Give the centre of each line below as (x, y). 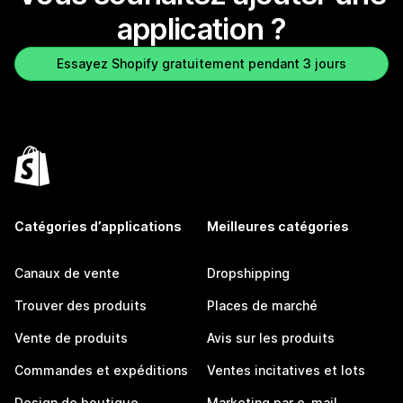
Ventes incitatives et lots (286, 370)
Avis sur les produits (271, 338)
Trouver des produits (81, 305)
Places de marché (262, 305)
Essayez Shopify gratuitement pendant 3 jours (201, 63)
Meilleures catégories (278, 226)
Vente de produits (71, 338)
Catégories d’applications (98, 226)
